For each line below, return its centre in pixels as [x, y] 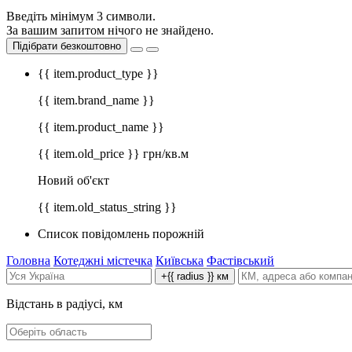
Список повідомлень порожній [121, 233]
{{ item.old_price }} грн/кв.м [113, 153]
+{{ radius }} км [195, 276]
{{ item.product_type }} [98, 73]
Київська [180, 260]
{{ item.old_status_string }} [107, 207]
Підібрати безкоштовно [67, 46]
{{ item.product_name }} [101, 126]
